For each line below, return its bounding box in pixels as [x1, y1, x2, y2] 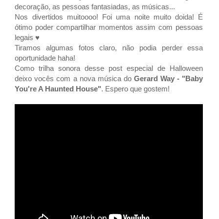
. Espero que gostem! [101, 85, 170, 93]
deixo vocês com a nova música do [15, 74, 134, 83]
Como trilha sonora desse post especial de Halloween [15, 64, 203, 73]
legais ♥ [15, 33, 40, 42]
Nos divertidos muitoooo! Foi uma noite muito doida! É [15, 13, 203, 22]
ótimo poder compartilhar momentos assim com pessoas [15, 23, 203, 32]
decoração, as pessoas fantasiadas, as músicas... [15, 2, 175, 11]
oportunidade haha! [15, 54, 76, 63]
